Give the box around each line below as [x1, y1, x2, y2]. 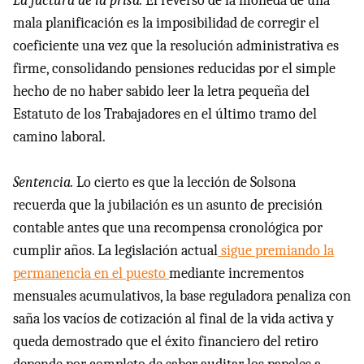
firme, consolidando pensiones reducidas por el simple [13, 59, 336, 77]
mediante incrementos [169, 264, 304, 282]
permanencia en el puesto [13, 264, 169, 282]
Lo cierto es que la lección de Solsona [73, 173, 296, 191]
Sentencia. [13, 173, 73, 191]
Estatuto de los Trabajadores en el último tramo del [13, 105, 317, 123]
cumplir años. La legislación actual [13, 241, 218, 259]
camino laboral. [13, 128, 106, 145]
